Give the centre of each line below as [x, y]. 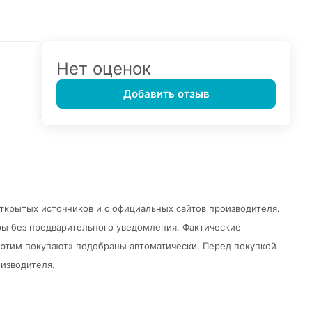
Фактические [212, 227]
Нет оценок [104, 68]
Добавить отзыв [166, 94]
